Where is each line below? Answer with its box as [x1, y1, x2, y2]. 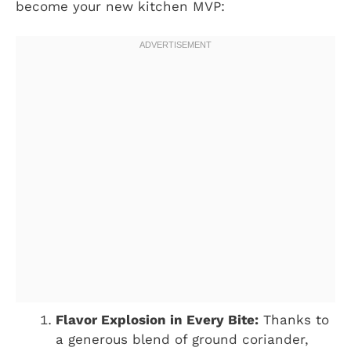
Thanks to [259, 312, 329, 328]
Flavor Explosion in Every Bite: [56, 312, 259, 328]
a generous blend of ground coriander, [56, 331, 309, 348]
